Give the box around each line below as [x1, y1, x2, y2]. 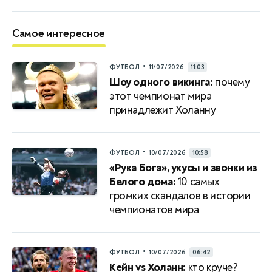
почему [212, 75, 250, 89]
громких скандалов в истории [109, 188, 251, 203]
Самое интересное [12, 26, 106, 41]
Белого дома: [109, 174, 176, 189]
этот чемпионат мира [109, 89, 212, 103]
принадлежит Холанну [109, 103, 216, 117]
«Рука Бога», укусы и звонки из [109, 160, 258, 175]
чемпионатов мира [109, 202, 199, 217]
